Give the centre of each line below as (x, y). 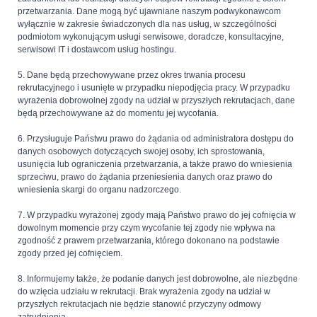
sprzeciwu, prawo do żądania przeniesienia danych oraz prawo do (145, 177)
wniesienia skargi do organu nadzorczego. (99, 190)
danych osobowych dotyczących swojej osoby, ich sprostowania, (141, 152)
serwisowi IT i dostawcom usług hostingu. (97, 50)
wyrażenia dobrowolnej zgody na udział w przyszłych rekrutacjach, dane (156, 101)
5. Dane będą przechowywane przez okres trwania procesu (132, 75)
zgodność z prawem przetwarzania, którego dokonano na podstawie (149, 241)
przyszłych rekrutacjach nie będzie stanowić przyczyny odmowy (139, 305)
